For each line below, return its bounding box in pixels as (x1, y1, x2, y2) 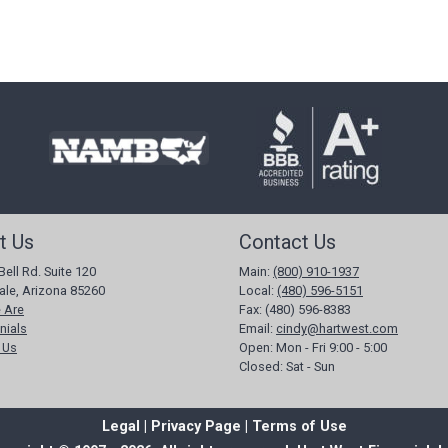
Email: (239, 321, 273, 336)
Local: (239, 283, 274, 298)
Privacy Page (150, 418, 241, 435)
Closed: (239, 359, 283, 374)
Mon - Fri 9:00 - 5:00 (276, 340, 387, 355)
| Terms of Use (240, 418, 347, 435)
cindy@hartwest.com (276, 321, 398, 336)
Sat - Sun (286, 359, 335, 374)
